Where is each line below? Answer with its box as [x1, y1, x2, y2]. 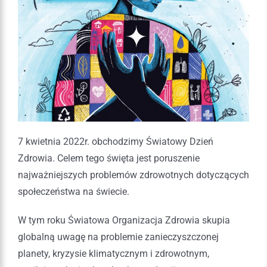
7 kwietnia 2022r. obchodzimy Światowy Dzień [18, 135, 213, 147]
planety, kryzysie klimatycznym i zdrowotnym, [18, 247, 209, 259]
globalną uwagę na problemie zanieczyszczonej [18, 231, 219, 243]
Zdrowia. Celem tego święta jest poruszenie [18, 152, 200, 164]
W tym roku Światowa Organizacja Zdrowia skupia [18, 214, 230, 226]
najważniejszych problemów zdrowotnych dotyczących [18, 169, 249, 181]
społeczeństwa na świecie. [18, 185, 129, 197]
